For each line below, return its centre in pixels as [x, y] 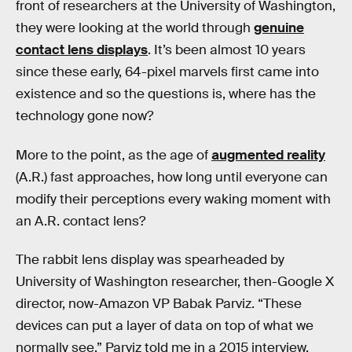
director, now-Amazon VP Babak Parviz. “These [159, 304]
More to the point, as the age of [114, 155]
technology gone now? [84, 116]
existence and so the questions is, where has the [166, 94]
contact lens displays [82, 50]
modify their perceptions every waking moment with [173, 199]
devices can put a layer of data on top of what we [165, 326]
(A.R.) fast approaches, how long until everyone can [172, 177]
